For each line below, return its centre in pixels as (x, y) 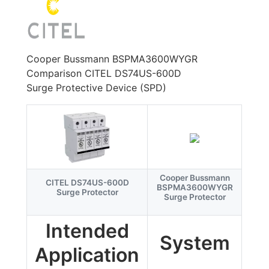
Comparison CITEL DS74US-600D (104, 73)
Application (87, 255)
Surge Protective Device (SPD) (97, 88)
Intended (87, 231)
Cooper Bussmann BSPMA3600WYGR (112, 59)
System (195, 243)
